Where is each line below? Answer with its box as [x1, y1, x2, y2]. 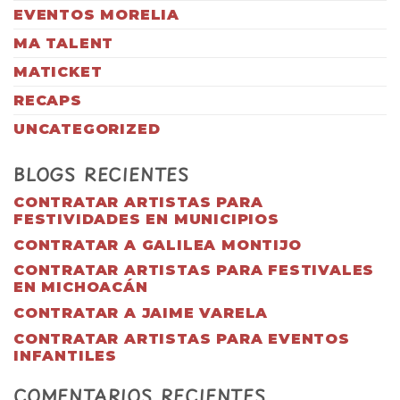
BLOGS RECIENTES [13, 161, 189, 187]
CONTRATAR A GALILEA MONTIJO [13, 236, 302, 254]
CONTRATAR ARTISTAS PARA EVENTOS [13, 329, 350, 347]
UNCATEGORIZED [13, 120, 161, 137]
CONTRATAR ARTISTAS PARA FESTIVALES [13, 262, 375, 279]
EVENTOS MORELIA [13, 5, 179, 23]
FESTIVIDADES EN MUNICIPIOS [13, 211, 279, 229]
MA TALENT [13, 34, 114, 52]
